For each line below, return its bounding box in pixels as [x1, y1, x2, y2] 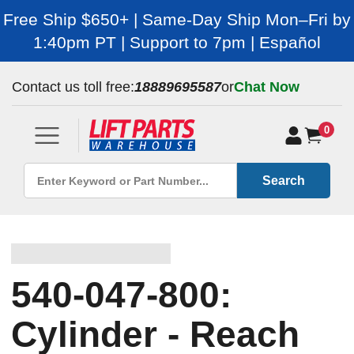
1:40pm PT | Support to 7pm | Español [33, 33, 321, 51]
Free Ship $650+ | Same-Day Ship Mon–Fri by [3, 10, 351, 28]
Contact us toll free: [12, 79, 134, 95]
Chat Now [234, 79, 299, 95]
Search [262, 173, 305, 187]
